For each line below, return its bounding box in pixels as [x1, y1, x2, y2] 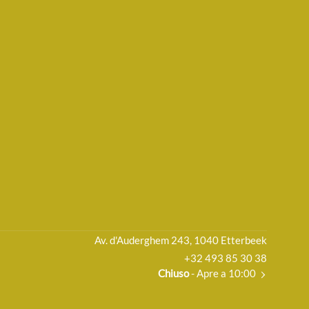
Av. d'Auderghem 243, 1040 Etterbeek [94, 234, 268, 247]
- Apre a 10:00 [188, 267, 256, 280]
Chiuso [157, 267, 189, 280]
